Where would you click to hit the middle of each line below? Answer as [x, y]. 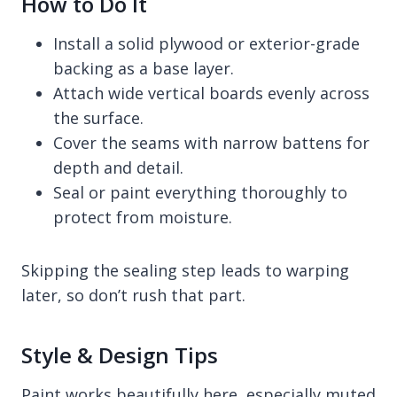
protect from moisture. [143, 217]
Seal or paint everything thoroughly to [200, 192]
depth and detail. [118, 167]
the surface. [98, 117]
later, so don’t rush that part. [133, 295]
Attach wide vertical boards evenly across [211, 93]
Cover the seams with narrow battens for [211, 142]
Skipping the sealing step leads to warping [185, 270]
